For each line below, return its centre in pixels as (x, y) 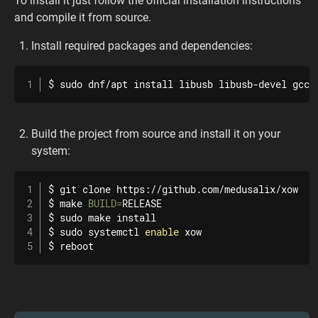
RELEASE (142, 204)
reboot (77, 246)
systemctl (114, 232)
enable (162, 232)
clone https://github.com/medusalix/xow (187, 190)
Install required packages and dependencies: (142, 46)
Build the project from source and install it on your (156, 134)
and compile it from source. (83, 17)
